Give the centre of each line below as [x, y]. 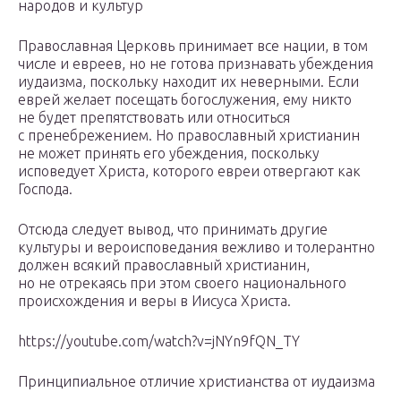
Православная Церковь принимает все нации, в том [193, 45]
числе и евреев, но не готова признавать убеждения [196, 63]
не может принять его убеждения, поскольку [169, 153]
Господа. [45, 188]
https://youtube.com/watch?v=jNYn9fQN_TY [159, 341]
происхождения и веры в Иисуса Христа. [154, 300]
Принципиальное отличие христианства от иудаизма [196, 381]
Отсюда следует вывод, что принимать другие [173, 229]
